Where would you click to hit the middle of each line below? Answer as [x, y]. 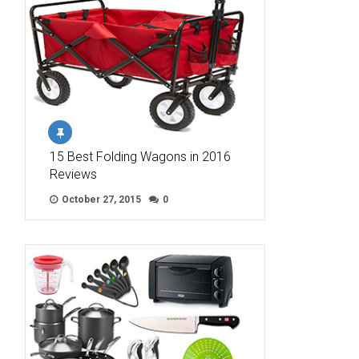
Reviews [73, 175]
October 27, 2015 [100, 200]
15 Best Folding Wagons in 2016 [140, 157]
